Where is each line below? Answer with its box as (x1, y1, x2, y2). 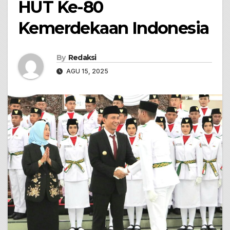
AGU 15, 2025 (65, 67, 108, 75)
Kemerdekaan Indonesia (18, 18, 209, 39)
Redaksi (68, 53, 97, 62)
